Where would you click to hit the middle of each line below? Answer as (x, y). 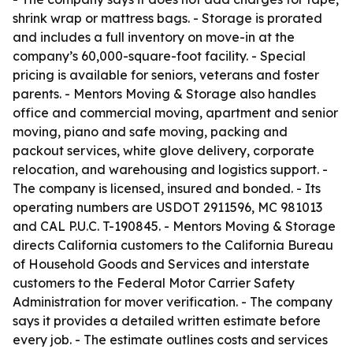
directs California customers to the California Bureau (173, 245)
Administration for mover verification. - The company (173, 302)
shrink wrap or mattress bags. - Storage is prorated (167, 18)
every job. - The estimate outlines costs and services (170, 340)
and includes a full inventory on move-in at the (154, 37)
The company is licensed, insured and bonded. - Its (167, 188)
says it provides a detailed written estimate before (167, 321)
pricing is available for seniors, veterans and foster (166, 75)
